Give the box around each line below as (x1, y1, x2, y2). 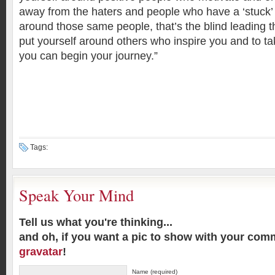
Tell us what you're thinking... (19, 216, 172, 228)
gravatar (19, 246, 63, 258)
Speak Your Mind (19, 184, 134, 206)
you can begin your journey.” (19, 50, 158, 62)
